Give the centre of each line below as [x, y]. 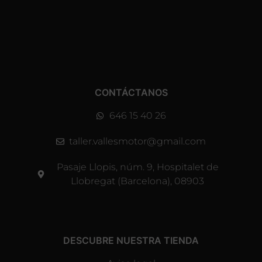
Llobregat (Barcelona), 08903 [138, 181]
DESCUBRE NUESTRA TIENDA [131, 240]
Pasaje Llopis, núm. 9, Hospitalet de [137, 167]
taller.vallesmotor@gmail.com [138, 142]
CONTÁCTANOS [131, 93]
